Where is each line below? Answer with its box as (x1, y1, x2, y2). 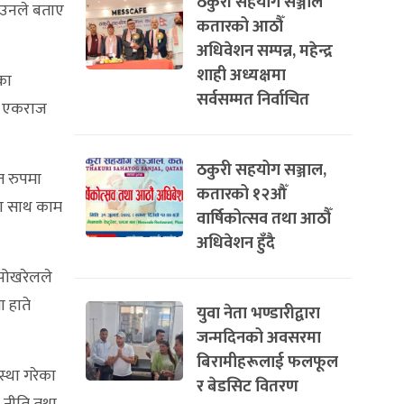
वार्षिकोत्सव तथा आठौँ (197, 205, 332, 233)
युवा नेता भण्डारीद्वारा (197, 299, 320, 327)
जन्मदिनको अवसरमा (197, 324, 321, 352)
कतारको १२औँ (197, 180, 287, 208)
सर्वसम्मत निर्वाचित (197, 86, 309, 114)
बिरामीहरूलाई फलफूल (197, 348, 338, 376)
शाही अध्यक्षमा (197, 61, 286, 89)
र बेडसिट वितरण (197, 372, 298, 400)
